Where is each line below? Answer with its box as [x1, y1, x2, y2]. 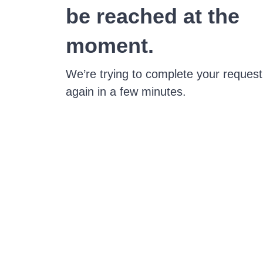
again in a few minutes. [66, 85, 186, 98]
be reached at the [66, 4, 240, 28]
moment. [66, 33, 154, 58]
